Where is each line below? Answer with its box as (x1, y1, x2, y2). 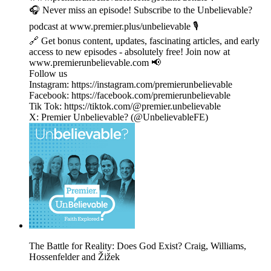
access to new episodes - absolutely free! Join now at (29, 47, 230, 57)
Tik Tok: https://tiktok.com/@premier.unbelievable (29, 101, 221, 112)
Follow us (29, 68, 67, 79)
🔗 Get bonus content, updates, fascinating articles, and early (29, 36, 260, 47)
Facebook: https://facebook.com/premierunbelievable (29, 90, 230, 101)
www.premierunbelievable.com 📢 (29, 57, 161, 68)
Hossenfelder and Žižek (29, 252, 120, 263)
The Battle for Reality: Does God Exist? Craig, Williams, (29, 241, 246, 252)
